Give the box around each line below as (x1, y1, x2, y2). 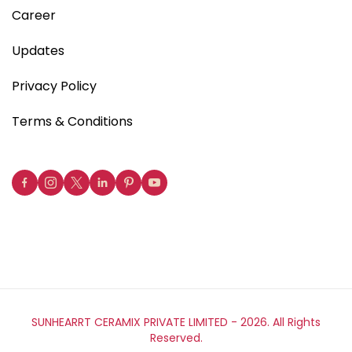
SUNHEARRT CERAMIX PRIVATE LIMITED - (31, 314, 240, 331)
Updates (12, 42, 64, 60)
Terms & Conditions (12, 112, 133, 131)
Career (12, 6, 56, 25)
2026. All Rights (240, 314, 321, 331)
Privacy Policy (12, 77, 97, 96)
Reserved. (149, 330, 203, 346)
